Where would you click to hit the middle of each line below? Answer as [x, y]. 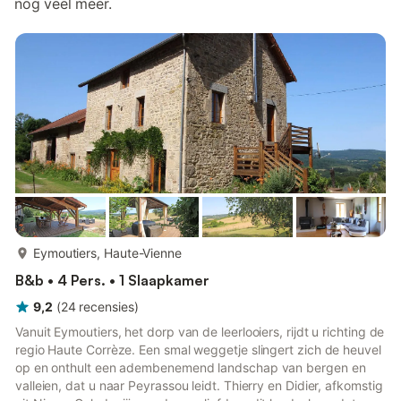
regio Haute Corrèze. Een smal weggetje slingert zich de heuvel [198, 350]
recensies [107, 307]
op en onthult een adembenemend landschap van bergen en [191, 367]
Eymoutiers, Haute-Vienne [107, 253]
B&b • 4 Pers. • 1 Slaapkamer [112, 280]
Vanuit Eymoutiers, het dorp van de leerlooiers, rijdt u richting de [200, 332]
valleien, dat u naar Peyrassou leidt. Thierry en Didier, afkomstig [199, 385]
